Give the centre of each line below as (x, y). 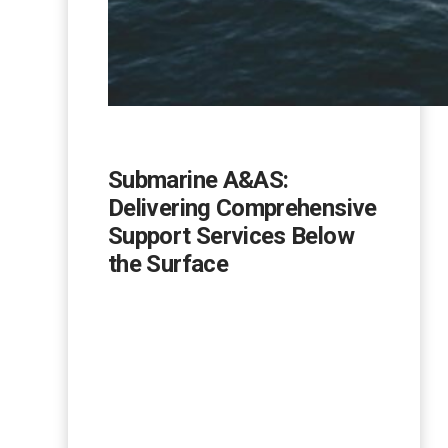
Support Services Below (231, 236)
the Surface (168, 264)
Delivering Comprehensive (242, 208)
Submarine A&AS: (198, 180)
